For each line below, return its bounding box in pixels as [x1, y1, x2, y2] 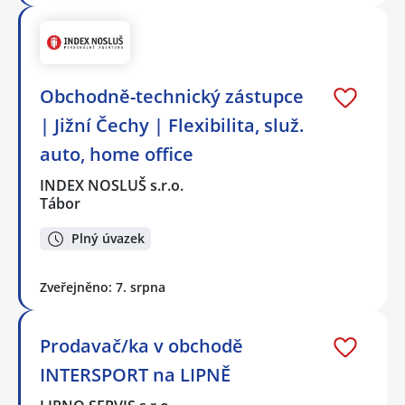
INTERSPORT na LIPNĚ [40, 363, 231, 388]
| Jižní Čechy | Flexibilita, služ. [40, 112, 304, 137]
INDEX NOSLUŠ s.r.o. [40, 174, 185, 195]
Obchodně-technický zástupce [40, 83, 304, 108]
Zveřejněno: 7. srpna [40, 278, 165, 297]
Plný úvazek [71, 230, 145, 248]
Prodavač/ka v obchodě [40, 334, 243, 359]
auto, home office [40, 141, 193, 166]
